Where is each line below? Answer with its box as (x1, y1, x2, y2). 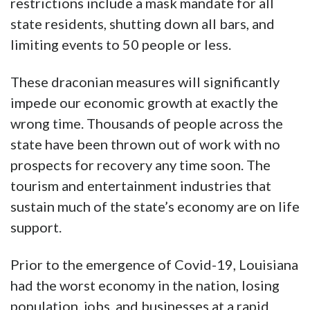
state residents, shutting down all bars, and (10, 15, 275, 33)
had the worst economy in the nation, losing (10, 277, 280, 294)
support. (10, 219, 62, 236)
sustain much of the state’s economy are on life (10, 198, 300, 215)
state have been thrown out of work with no (10, 136, 280, 153)
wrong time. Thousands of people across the (10, 115, 283, 132)
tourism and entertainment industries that (10, 177, 271, 194)
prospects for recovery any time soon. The (10, 156, 271, 174)
